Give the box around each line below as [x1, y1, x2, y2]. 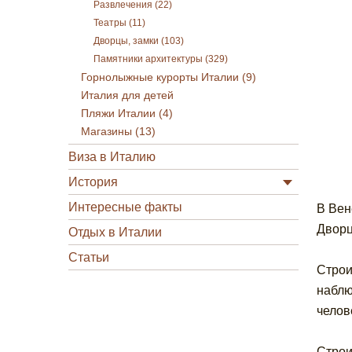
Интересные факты [68, 200, 182, 214]
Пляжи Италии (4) [81, 108, 173, 119]
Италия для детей [81, 90, 174, 101]
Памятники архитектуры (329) [93, 54, 228, 64]
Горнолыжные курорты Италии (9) [81, 71, 256, 83]
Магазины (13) [81, 126, 156, 137]
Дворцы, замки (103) [93, 36, 184, 46]
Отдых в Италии [68, 225, 162, 239]
